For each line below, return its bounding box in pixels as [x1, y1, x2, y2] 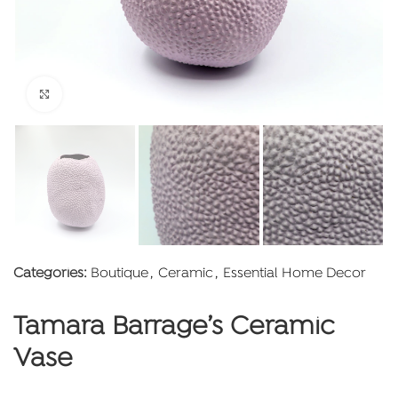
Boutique [91, 265, 148, 283]
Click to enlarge [62, 87, 146, 101]
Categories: [13, 265, 87, 283]
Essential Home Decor [223, 265, 366, 283]
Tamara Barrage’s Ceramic [13, 311, 335, 345]
